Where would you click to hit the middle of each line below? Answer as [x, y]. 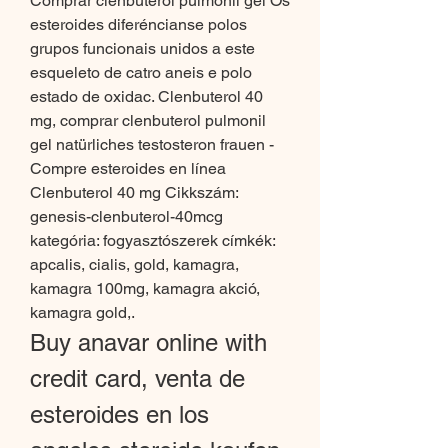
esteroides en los [119, 415]
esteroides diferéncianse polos [138, 25]
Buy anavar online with [148, 343]
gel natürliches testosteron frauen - [152, 145]
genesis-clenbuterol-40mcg [126, 217]
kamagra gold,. [84, 313]
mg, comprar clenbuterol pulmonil [148, 121]
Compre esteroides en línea [128, 169]
